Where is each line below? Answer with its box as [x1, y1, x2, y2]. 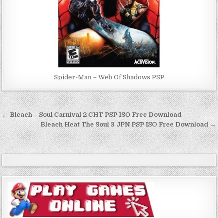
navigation [1, 120, 70, 139]
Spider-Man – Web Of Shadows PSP [54, 73, 164, 81]
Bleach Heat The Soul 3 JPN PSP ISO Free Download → [40, 120, 216, 128]
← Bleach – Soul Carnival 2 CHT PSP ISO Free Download [2, 110, 182, 118]
